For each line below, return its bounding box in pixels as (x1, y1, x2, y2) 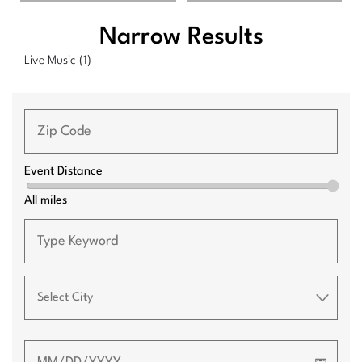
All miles (24, 195, 67, 208)
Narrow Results (99, 26, 263, 50)
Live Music (24, 55, 79, 68)
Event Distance (24, 166, 103, 179)
